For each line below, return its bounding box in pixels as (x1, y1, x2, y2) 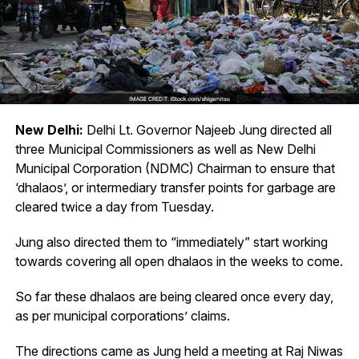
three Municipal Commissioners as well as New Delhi (14, 140, 316, 157)
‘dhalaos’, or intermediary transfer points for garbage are (14, 179, 336, 196)
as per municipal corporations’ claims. (14, 307, 230, 324)
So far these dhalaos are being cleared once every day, (14, 288, 333, 305)
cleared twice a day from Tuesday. (14, 198, 214, 215)
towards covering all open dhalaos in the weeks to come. (14, 252, 343, 269)
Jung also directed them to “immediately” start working (14, 233, 328, 250)
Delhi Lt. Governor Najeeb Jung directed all (86, 121, 332, 138)
